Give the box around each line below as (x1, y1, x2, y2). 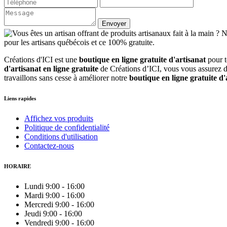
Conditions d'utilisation (24, 132, 98, 141)
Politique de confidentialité (24, 123, 109, 132)
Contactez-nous (24, 141, 74, 150)
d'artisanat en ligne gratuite (4, 64, 98, 73)
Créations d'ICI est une (4, 55, 79, 64)
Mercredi (24, 200, 55, 209)
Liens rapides (4, 95, 36, 102)
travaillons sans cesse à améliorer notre (4, 73, 129, 83)
